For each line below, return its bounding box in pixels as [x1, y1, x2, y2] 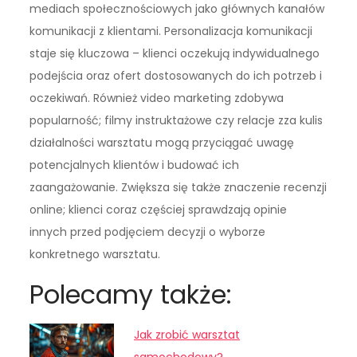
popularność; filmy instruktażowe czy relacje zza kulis [29, 112, 324, 129]
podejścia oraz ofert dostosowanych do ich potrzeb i [29, 68, 323, 84]
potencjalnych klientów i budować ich [29, 157, 240, 174]
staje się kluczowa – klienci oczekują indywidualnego [29, 45, 320, 62]
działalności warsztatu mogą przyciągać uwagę [29, 135, 295, 151]
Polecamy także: [29, 277, 233, 313]
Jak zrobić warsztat [134, 327, 241, 343]
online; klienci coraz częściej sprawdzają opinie [29, 202, 288, 218]
